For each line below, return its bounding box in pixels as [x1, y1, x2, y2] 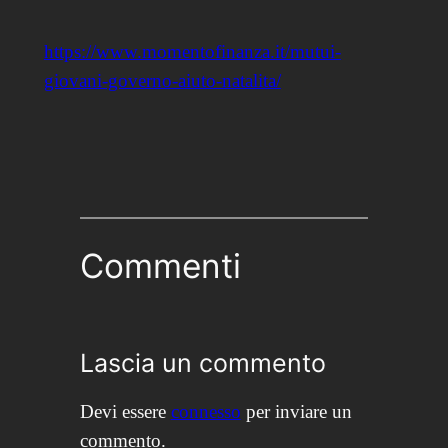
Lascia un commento [79, 348, 326, 379]
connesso [170, 401, 241, 423]
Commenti [79, 246, 241, 287]
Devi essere [79, 401, 171, 423]
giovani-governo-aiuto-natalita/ [43, 70, 281, 91]
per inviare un [240, 401, 352, 423]
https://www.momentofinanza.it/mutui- [43, 41, 341, 62]
